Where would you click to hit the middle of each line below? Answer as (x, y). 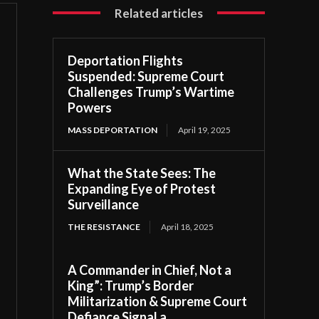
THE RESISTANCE (104, 226)
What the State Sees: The (142, 173)
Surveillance (104, 204)
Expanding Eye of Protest (142, 188)
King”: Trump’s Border (131, 285)
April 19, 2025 (205, 130)
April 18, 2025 (188, 226)
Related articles (159, 13)
